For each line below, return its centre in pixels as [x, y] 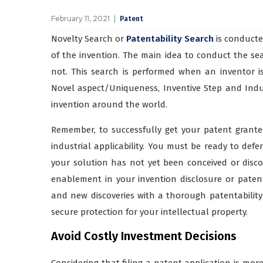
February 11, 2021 [80, 18]
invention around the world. [109, 104]
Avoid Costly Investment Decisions [144, 236]
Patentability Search [170, 38]
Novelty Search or [89, 38]
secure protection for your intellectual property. [149, 212]
